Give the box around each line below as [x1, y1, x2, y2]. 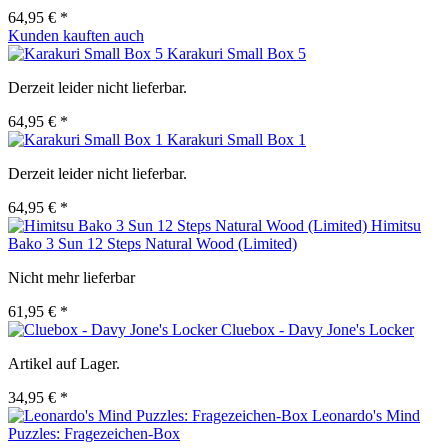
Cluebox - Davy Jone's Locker [221, 321, 414, 339]
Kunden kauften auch [8, 27, 144, 45]
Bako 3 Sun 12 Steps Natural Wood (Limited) [8, 235, 297, 253]
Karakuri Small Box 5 [167, 45, 306, 63]
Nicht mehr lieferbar [8, 269, 135, 287]
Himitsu [371, 217, 421, 235]
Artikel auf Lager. [8, 355, 120, 373]
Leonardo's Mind [312, 407, 420, 425]
